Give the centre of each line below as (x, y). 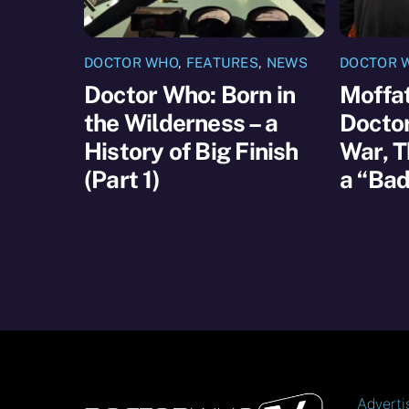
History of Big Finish (191, 152)
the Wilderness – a (181, 123)
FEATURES (222, 62)
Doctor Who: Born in (190, 95)
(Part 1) (122, 180)
